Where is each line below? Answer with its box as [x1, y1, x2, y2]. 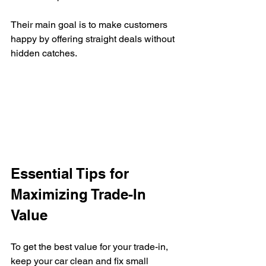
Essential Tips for [11, 164, 133, 182]
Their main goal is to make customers [11, 19, 170, 31]
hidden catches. [11, 47, 77, 59]
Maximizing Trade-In [11, 185, 150, 202]
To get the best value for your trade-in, [11, 240, 170, 252]
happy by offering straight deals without [11, 33, 177, 45]
